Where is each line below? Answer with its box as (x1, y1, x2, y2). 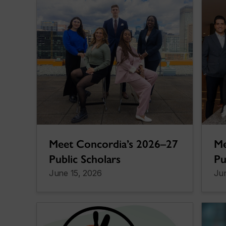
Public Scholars (49, 152, 121, 166)
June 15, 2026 (49, 167, 102, 178)
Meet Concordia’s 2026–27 (49, 137, 178, 151)
